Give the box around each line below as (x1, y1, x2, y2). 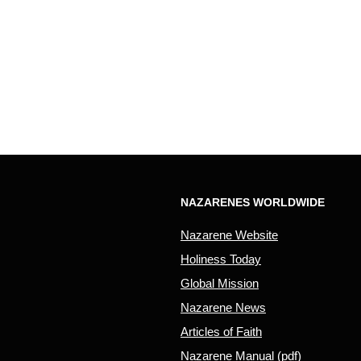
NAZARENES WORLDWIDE (180, 195, 325, 209)
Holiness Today (180, 251, 261, 266)
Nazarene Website (180, 227, 278, 242)
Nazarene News (180, 300, 266, 314)
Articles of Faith (180, 324, 262, 338)
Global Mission (180, 276, 259, 290)
